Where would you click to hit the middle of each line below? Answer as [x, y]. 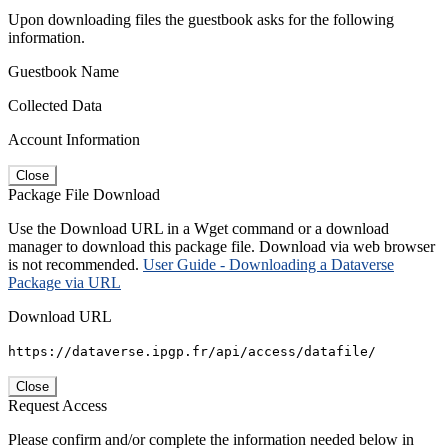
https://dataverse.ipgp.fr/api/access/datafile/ [192, 351]
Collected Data [55, 105]
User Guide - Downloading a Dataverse [268, 264]
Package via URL [64, 282]
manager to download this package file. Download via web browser [221, 246]
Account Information [74, 139]
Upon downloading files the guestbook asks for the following [201, 19]
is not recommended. [75, 264]
